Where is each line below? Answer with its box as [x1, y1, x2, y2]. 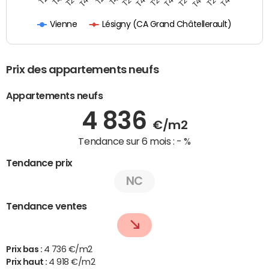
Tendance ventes [6, 201, 87, 211]
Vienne [50, 19, 77, 28]
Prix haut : [6, 257, 49, 266]
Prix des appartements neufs [6, 64, 159, 75]
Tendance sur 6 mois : [78, 136, 177, 147]
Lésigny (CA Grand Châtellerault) [101, 19, 232, 29]
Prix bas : [6, 244, 44, 253]
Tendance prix [6, 157, 73, 168]
